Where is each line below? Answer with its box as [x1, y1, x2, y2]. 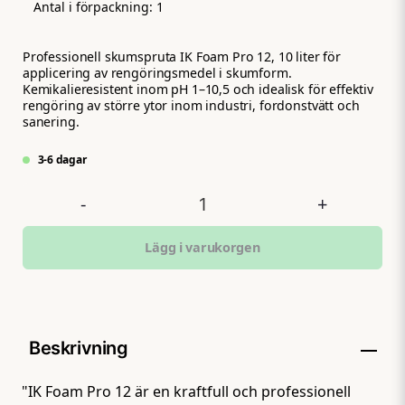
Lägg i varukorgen [145, 239, 260, 257]
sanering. [22, 112, 80, 130]
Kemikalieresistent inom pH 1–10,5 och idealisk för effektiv [22, 80, 374, 98]
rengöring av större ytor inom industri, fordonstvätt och [22, 96, 360, 114]
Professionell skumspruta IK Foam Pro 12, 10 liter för [22, 47, 341, 65]
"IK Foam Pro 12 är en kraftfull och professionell [22, 381, 352, 401]
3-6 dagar [34, 151, 87, 167]
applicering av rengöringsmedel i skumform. [22, 63, 292, 81]
